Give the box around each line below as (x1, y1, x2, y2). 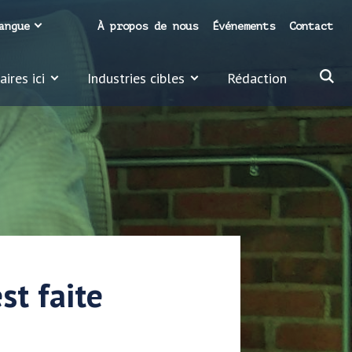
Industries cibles (87, 69, 185, 87)
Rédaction (227, 69, 287, 87)
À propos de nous (97, 20, 198, 32)
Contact (289, 20, 333, 32)
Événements (212, 20, 275, 32)
